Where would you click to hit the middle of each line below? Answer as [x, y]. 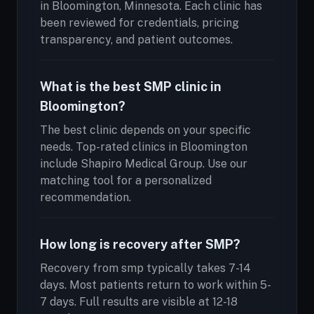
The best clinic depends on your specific [145, 130]
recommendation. [86, 197]
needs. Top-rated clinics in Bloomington [144, 147]
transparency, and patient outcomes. [136, 40]
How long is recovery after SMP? [140, 244]
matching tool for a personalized [126, 180]
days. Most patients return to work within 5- [156, 285]
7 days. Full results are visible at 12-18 [139, 302]
